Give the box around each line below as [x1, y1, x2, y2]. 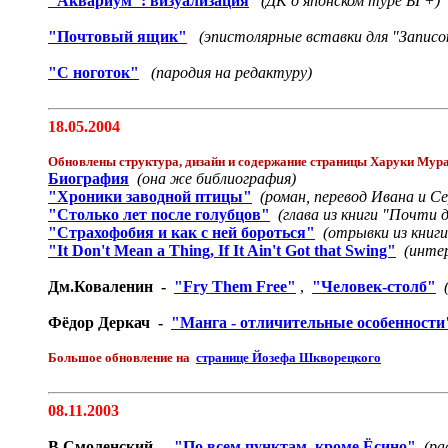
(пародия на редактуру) [151, 64, 312, 81]
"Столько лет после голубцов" [48, 206, 270, 223]
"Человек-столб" [312, 278, 436, 295]
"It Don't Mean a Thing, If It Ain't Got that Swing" [48, 242, 396, 259]
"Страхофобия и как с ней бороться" [48, 224, 315, 241]
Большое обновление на [48, 350, 196, 365]
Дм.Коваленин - [48, 278, 174, 295]
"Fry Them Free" [174, 278, 296, 295]
